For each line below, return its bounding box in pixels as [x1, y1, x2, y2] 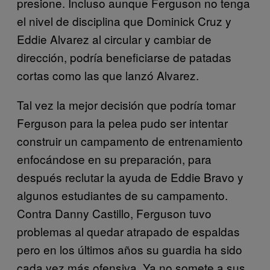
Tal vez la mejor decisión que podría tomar [17, 96, 236, 113]
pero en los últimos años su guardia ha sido [17, 241, 242, 258]
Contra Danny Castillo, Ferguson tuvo [17, 205, 212, 222]
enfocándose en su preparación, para [17, 151, 212, 168]
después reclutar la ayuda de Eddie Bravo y [17, 169, 243, 186]
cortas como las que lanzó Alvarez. [17, 67, 199, 84]
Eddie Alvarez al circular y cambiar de [17, 31, 212, 48]
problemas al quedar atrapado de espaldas [17, 223, 240, 240]
